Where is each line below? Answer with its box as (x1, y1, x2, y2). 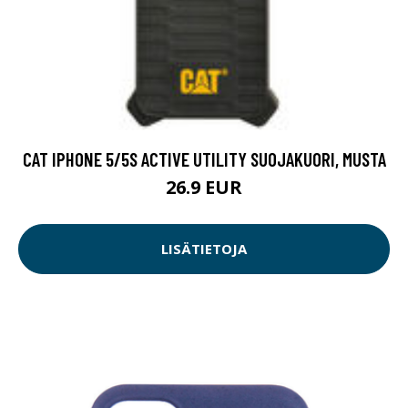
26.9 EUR (166, 174, 242, 199)
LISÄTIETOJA (161, 240, 247, 259)
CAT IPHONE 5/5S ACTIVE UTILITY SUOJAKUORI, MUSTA (22, 147, 386, 170)
